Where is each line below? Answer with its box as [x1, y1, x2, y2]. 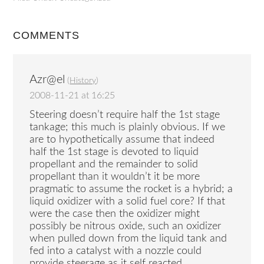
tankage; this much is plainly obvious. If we [29, 121, 226, 133]
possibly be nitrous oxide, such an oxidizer [29, 220, 222, 232]
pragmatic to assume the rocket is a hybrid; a [29, 183, 233, 194]
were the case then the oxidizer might [29, 208, 200, 219]
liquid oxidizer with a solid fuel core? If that [29, 196, 226, 207]
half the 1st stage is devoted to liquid [29, 146, 199, 157]
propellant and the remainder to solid [29, 159, 199, 170]
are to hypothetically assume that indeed [29, 134, 215, 145]
